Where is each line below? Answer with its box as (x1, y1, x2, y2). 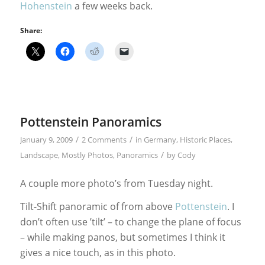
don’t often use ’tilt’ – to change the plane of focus (20, 215, 241, 229)
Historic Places (179, 134, 231, 146)
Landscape (20, 150, 58, 161)
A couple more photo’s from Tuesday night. (20, 176, 213, 190)
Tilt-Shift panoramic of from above (20, 200, 175, 214)
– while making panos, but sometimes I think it (20, 231, 225, 244)
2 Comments (81, 134, 127, 146)
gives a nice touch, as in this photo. (20, 246, 176, 260)
